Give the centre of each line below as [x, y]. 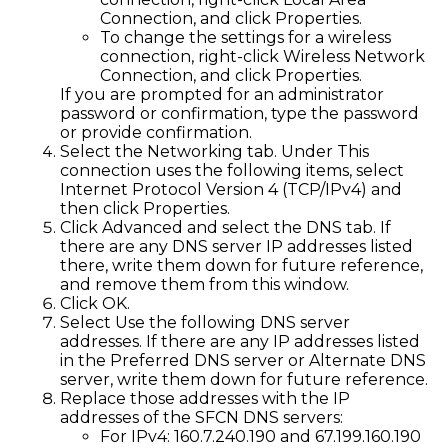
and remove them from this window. [204, 284]
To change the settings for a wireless [245, 37]
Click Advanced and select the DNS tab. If [225, 227]
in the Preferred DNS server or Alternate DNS [243, 360]
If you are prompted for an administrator [222, 94]
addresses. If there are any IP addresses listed [240, 341]
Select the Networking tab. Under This [214, 151]
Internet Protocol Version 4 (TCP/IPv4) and [231, 189]
